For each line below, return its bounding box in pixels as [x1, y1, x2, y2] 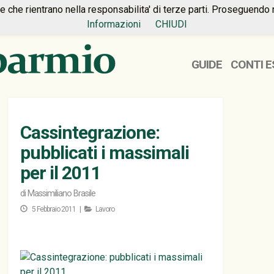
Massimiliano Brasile [28, 188, 95, 199]
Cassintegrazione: [20, 122, 160, 143]
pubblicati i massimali [20, 142, 189, 163]
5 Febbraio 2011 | [31, 205, 84, 213]
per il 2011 [20, 162, 101, 183]
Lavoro [95, 205, 114, 213]
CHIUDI [155, 18, 187, 30]
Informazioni [87, 18, 141, 30]
